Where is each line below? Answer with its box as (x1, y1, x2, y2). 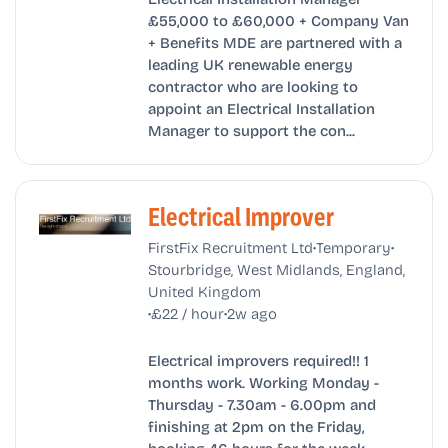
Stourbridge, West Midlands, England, (147, 257, 405, 280)
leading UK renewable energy (147, 52, 353, 75)
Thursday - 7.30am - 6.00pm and (147, 393, 376, 416)
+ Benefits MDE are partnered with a (147, 30, 402, 53)
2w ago (226, 301, 277, 324)
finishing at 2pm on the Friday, (147, 415, 364, 438)
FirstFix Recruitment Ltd (147, 235, 313, 258)
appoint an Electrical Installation (147, 96, 375, 119)
